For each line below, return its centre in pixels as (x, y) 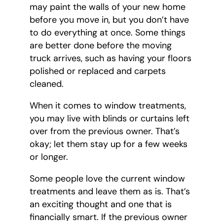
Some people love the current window (107, 179)
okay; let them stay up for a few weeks (109, 144)
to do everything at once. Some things (108, 33)
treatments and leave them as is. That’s (110, 192)
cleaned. (47, 84)
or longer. (49, 157)
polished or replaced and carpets (98, 71)
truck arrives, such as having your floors (110, 58)
